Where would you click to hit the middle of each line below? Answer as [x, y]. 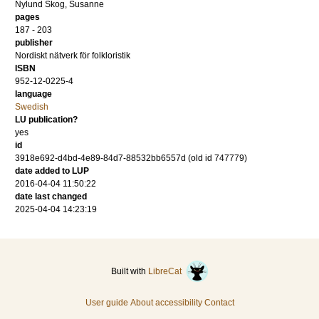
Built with [129, 271]
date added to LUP [52, 171]
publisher [34, 43]
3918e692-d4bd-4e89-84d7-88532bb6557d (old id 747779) [131, 158]
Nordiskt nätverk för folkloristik [73, 56]
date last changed [51, 197]
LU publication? [46, 120]
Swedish [32, 107]
